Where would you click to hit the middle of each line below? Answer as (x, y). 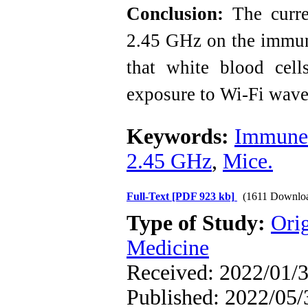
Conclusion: (175, 14)
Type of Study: (199, 223)
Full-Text (149, 196)
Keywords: (180, 136)
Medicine (168, 248)
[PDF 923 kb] (203, 196)
